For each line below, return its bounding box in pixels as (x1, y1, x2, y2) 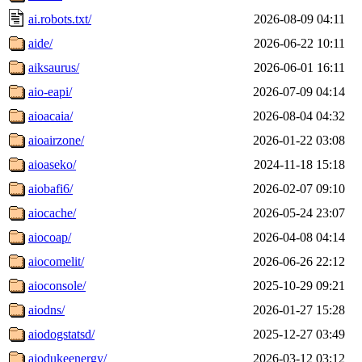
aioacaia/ (28, 108, 73, 123)
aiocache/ (28, 205, 76, 220)
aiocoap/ (28, 229, 71, 244)
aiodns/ (28, 302, 65, 317)
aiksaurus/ (28, 60, 79, 74)
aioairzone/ (28, 133, 84, 147)
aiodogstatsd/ (28, 326, 95, 341)
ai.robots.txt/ (28, 11, 91, 26)
